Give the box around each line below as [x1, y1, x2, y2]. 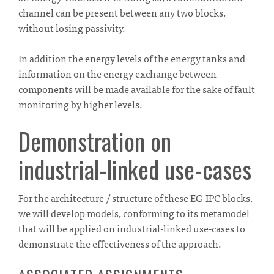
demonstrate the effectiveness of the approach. [18, 235, 223, 251]
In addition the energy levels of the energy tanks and [18, 50, 245, 66]
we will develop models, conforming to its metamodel [18, 204, 250, 221]
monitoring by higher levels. [18, 95, 143, 112]
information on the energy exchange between [18, 65, 217, 81]
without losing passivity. [18, 19, 127, 35]
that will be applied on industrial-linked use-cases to [18, 220, 245, 236]
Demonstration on [18, 122, 171, 158]
